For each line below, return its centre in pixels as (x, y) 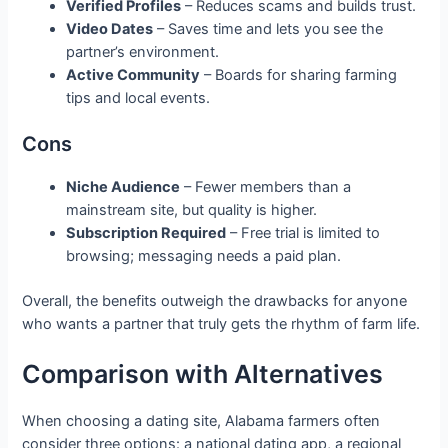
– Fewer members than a (266, 187)
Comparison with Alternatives (203, 374)
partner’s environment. (143, 52)
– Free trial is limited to (303, 233)
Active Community (133, 75)
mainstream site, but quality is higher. (192, 210)
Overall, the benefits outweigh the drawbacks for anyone (215, 300)
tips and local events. (138, 98)
